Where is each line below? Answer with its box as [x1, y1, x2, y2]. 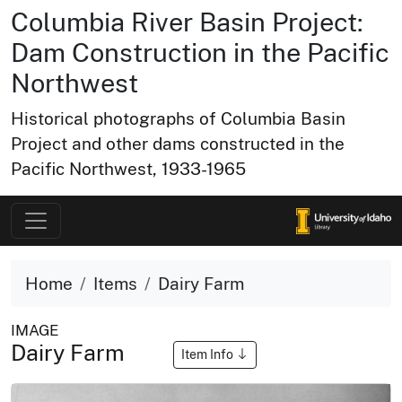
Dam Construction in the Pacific [11, 38, 389, 67]
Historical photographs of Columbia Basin [11, 109, 345, 128]
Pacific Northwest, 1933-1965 [11, 159, 246, 179]
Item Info [181, 346, 236, 362]
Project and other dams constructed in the [11, 134, 345, 153]
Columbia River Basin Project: [11, 7, 363, 37]
